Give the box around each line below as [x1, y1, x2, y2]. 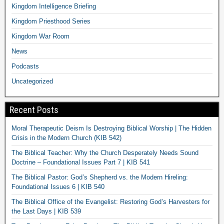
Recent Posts [9, 104, 58, 115]
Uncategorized [11, 77, 53, 85]
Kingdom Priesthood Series [11, 17, 90, 25]
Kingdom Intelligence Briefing [11, 2, 96, 10]
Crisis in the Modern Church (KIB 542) [11, 133, 121, 141]
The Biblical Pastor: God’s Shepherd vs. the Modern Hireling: [11, 173, 188, 181]
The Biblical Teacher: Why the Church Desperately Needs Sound [11, 148, 198, 156]
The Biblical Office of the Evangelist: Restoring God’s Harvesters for [11, 197, 209, 205]
